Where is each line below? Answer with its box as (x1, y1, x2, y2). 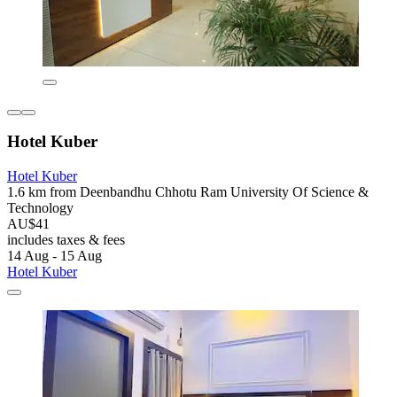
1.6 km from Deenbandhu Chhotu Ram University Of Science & (7, 183, 369, 199)
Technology (7, 199, 74, 215)
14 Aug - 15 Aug (7, 247, 102, 263)
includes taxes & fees (7, 231, 125, 247)
